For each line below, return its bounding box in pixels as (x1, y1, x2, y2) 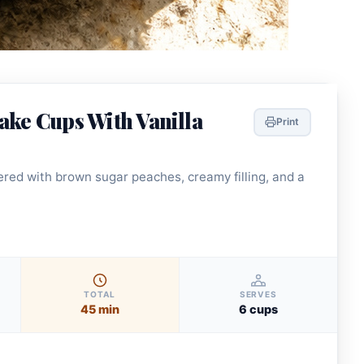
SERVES (239, 288, 277, 299)
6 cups (238, 301, 278, 316)
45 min (80, 301, 119, 316)
